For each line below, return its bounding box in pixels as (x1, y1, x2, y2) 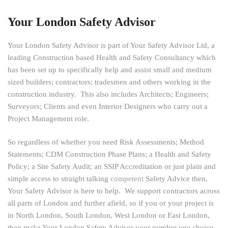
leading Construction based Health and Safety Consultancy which (8, 53, 216, 62)
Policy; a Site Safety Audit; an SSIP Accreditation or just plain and (8, 162, 216, 171)
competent (110, 175, 144, 183)
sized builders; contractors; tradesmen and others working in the (8, 77, 211, 86)
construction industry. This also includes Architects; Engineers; (8, 90, 209, 98)
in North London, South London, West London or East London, (8, 211, 210, 220)
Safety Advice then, (146, 175, 208, 183)
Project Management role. (8, 114, 89, 123)
